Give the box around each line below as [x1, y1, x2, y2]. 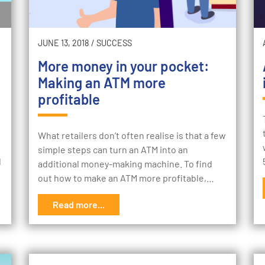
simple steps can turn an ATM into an [38, 144, 188, 156]
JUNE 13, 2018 [38, 38, 89, 49]
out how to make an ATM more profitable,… [38, 172, 214, 184]
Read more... [53, 199, 105, 211]
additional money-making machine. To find [38, 158, 212, 170]
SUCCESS [96, 38, 132, 49]
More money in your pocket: [38, 57, 209, 75]
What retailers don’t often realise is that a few [38, 130, 226, 141]
